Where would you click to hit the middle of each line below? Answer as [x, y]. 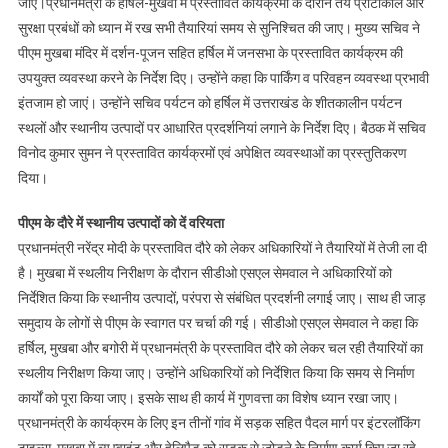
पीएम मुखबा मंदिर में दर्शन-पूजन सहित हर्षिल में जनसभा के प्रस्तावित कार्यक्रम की [210, 52]
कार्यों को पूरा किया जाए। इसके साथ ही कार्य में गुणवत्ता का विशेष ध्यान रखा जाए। [208, 397]
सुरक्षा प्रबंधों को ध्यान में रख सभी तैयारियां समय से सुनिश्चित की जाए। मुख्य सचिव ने [218, 27]
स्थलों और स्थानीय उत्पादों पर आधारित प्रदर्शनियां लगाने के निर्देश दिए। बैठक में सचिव [221, 127]
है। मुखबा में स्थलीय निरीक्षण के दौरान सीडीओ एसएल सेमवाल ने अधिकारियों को [204, 272]
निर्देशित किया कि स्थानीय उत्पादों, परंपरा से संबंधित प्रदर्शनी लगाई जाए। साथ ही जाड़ [221, 297]
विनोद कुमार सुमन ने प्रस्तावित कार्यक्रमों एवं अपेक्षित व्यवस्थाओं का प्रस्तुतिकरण [212, 152]
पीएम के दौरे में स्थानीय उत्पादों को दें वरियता [120, 222]
